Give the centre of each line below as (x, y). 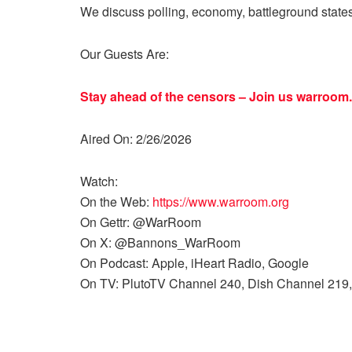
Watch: (99, 181)
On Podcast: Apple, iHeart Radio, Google (196, 263)
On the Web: (116, 202)
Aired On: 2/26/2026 (136, 139)
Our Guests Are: (126, 54)
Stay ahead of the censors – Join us (188, 96)
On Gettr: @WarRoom (141, 222)
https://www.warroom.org (221, 202)
